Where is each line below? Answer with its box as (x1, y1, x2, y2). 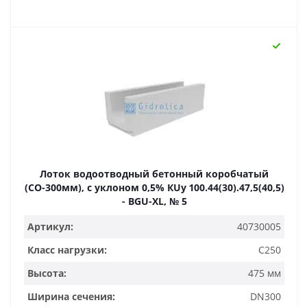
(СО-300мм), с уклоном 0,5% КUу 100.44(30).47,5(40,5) (24, 181, 284, 194)
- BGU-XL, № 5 (121, 195, 187, 208)
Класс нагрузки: (27, 243, 107, 256)
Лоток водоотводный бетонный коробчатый (40, 167, 269, 180)
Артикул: (27, 220, 73, 233)
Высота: (27, 267, 66, 280)
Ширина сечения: (27, 290, 115, 303)
